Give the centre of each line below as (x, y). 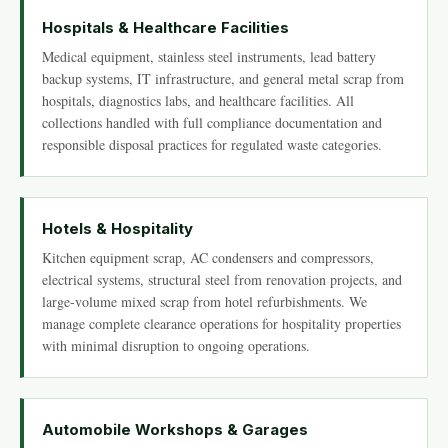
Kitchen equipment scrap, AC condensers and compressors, (208, 257)
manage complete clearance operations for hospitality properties (221, 323)
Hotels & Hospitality (117, 228)
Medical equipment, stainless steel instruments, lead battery (209, 56)
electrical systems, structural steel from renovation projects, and (222, 279)
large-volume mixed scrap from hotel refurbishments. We (204, 301)
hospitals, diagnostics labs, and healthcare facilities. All (198, 100)
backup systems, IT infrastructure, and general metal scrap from (223, 78)
